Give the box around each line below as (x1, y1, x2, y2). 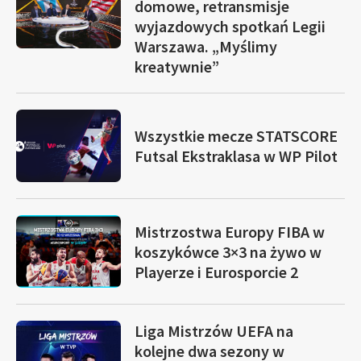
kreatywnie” (135, 56, 219, 77)
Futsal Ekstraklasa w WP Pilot (135, 146, 338, 166)
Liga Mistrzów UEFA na (135, 321, 293, 341)
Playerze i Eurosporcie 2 (135, 261, 298, 282)
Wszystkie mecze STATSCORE (135, 126, 338, 146)
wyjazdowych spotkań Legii (135, 16, 326, 36)
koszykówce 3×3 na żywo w (135, 241, 322, 262)
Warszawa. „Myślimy (135, 36, 277, 56)
